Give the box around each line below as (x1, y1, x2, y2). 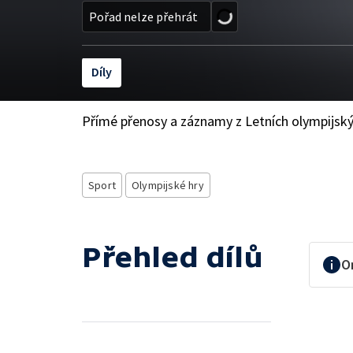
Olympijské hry (132, 178, 204, 192)
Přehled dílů (82, 241, 263, 273)
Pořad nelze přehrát (89, 9, 198, 24)
